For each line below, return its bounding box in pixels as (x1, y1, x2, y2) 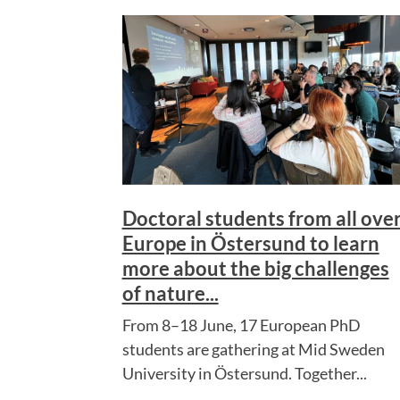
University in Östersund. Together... (121, 362, 367, 383)
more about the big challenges (121, 255, 389, 280)
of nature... (121, 280, 219, 305)
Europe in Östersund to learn (121, 230, 379, 255)
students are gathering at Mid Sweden (121, 338, 385, 359)
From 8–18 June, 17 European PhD (121, 314, 361, 335)
